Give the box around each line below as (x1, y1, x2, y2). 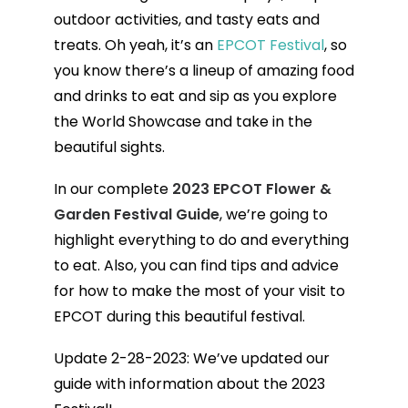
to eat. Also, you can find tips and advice (53, 255, 339, 276)
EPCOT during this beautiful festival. (53, 306, 305, 327)
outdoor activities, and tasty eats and (53, 9, 320, 30)
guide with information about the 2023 (53, 373, 325, 394)
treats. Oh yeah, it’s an (53, 35, 217, 56)
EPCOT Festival (216, 35, 324, 56)
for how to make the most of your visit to (53, 280, 345, 301)
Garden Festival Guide (53, 204, 219, 225)
